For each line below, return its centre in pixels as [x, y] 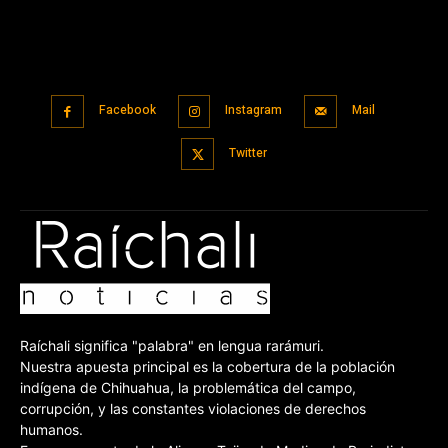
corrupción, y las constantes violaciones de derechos [193, 409]
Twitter [247, 152]
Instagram [254, 110]
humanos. [51, 430]
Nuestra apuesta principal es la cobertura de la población [207, 367]
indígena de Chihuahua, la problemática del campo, [188, 388]
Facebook [127, 110]
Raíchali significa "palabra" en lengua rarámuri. [172, 346]
